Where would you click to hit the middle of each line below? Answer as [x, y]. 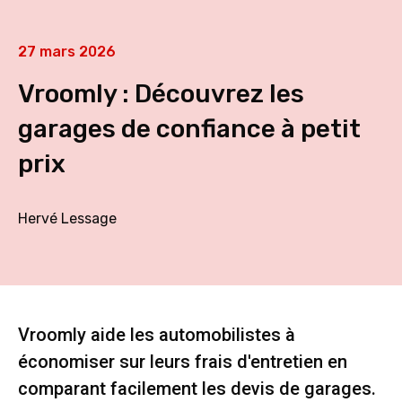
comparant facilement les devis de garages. [197, 389]
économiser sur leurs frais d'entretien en [183, 362]
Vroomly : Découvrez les [161, 93]
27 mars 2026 [67, 51]
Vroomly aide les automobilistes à [157, 335]
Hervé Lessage [67, 218]
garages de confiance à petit [189, 128]
